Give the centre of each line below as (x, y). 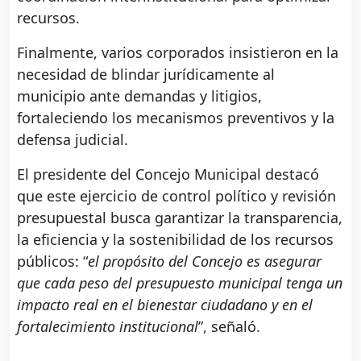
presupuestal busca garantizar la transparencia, (180, 217)
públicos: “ (52, 261)
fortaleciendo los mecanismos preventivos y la (176, 117)
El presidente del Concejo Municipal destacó (168, 174)
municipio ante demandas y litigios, (139, 95)
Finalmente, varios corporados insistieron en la (178, 52)
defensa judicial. (73, 139)
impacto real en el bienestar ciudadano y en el (165, 304)
